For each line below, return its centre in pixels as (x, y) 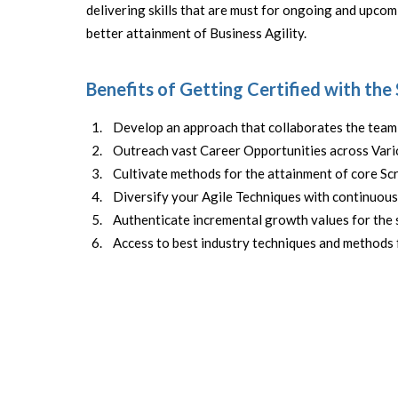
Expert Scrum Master (295, 309)
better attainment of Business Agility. (197, 32)
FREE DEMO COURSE (296, 350)
